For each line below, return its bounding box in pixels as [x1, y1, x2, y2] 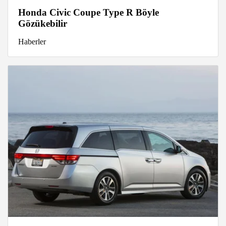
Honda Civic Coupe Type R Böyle [18, 7, 159, 18]
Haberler [18, 37, 46, 46]
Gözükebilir [18, 18, 67, 29]
